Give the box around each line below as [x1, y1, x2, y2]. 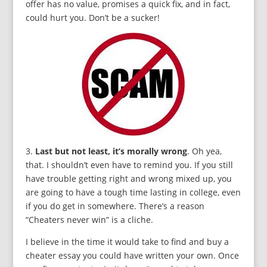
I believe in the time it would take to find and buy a [25, 236, 229, 248]
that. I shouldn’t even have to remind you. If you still [25, 159, 233, 171]
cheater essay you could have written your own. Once [25, 250, 239, 262]
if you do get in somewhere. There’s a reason [25, 200, 204, 212]
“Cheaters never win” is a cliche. [25, 214, 153, 226]
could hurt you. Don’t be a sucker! [25, 12, 160, 24]
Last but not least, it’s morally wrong [35, 145, 187, 157]
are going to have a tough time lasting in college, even [25, 187, 241, 198]
